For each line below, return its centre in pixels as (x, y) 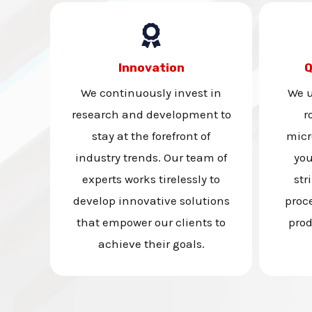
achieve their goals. (151, 244)
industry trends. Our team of (151, 157)
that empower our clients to (151, 222)
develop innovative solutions (151, 201)
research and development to (151, 114)
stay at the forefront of (151, 136)
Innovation (151, 68)
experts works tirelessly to (151, 179)
